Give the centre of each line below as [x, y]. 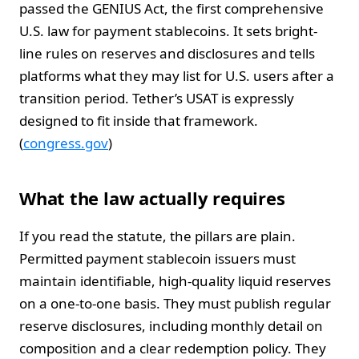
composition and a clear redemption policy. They [173, 348]
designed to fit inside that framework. [139, 120]
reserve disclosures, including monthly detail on [171, 325]
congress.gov [66, 143]
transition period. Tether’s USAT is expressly [157, 98]
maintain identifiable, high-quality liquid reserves [175, 280]
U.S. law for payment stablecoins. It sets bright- [168, 30]
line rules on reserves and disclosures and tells [167, 53]
